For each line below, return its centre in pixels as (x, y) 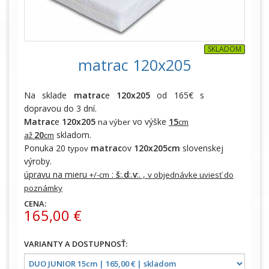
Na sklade (49, 95)
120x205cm (157, 148)
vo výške (150, 121)
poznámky (43, 188)
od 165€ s (177, 95)
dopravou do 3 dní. (62, 108)
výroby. (38, 161)
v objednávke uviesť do (191, 174)
